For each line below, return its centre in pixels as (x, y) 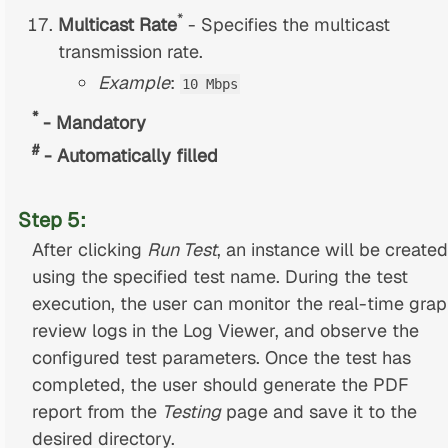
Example (134, 83)
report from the (96, 411)
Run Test (181, 249)
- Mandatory (91, 122)
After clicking (89, 249)
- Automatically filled (128, 155)
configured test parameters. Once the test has (221, 357)
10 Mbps (210, 84)
